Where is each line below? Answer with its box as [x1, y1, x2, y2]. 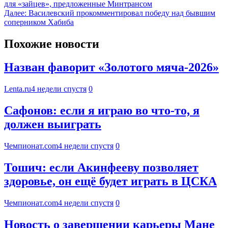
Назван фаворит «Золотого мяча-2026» [4, 61, 219, 74]
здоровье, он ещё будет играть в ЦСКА [4, 175, 217, 188]
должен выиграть [4, 118, 101, 131]
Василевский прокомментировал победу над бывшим [28, 8, 215, 17]
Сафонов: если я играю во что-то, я [4, 104, 199, 118]
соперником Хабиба [4, 17, 74, 26]
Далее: [4, 8, 26, 17]
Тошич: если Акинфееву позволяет [4, 161, 198, 175]
